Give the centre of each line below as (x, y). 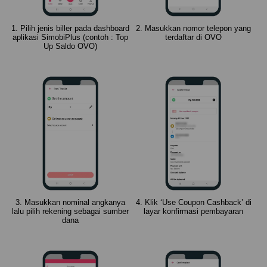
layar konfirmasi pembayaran (194, 212)
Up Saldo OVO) (71, 46)
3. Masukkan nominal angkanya (71, 203)
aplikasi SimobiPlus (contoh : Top (71, 38)
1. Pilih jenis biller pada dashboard (71, 29)
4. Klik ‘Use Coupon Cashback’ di (193, 203)
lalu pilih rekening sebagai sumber (71, 212)
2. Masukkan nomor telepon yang (194, 29)
